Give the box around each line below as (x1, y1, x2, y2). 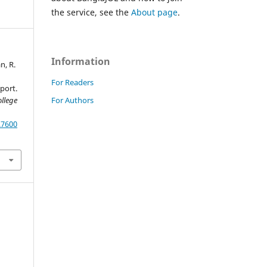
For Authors (51, 94, 94, 105)
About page (131, 6, 178, 18)
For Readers (51, 76, 94, 88)
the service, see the (51, 6, 131, 18)
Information (51, 54, 110, 68)
